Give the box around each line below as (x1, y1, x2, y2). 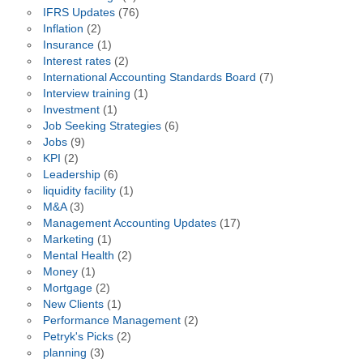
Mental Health (42, 249, 114, 262)
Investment (42, 103, 100, 116)
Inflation (42, 22, 83, 35)
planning (42, 346, 87, 359)
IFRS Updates (42, 6, 115, 19)
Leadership (42, 168, 100, 181)
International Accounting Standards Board (42, 70, 256, 83)
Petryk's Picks (42, 330, 113, 343)
